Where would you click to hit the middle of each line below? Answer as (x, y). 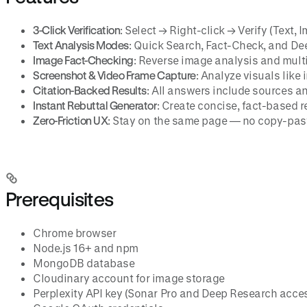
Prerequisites (60, 199)
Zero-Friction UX (71, 120)
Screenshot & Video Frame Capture (114, 75)
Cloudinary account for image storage (129, 278)
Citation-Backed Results (90, 90)
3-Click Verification (77, 29)
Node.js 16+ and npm (86, 248)
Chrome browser (75, 233)
